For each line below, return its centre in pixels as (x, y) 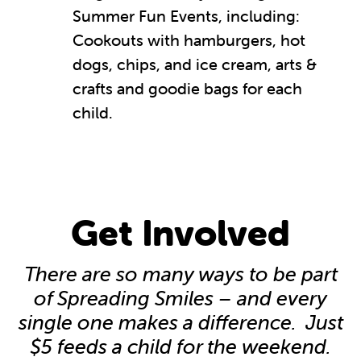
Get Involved (180, 232)
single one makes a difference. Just (180, 322)
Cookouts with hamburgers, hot (189, 39)
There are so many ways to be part (180, 274)
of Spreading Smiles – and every (180, 298)
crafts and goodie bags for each (187, 88)
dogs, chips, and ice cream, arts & (195, 64)
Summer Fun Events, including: (186, 15)
